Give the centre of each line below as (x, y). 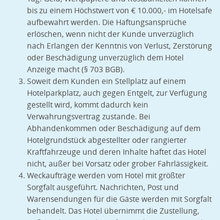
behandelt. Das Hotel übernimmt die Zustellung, (113, 211)
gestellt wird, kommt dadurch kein (88, 105)
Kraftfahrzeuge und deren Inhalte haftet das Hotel (117, 152)
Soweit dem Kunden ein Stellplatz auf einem (106, 82)
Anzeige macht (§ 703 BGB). (76, 70)
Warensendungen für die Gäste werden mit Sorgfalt (119, 199)
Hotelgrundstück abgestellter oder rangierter (107, 140)
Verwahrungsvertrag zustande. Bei (89, 117)
